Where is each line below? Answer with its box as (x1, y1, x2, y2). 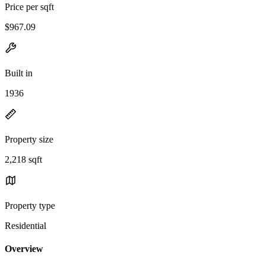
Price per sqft (5, 1, 54, 12)
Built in (5, 67, 33, 78)
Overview (5, 244, 43, 254)
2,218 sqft (5, 154, 42, 164)
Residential (5, 220, 46, 231)
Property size (5, 134, 53, 144)
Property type (5, 200, 55, 211)
